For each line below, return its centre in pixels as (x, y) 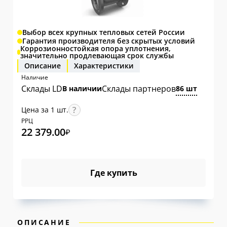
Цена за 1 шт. (45, 110)
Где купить (113, 173)
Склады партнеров (139, 89)
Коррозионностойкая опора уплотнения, (96, 48)
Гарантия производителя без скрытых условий (108, 41)
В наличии (82, 88)
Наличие (34, 77)
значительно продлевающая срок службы (97, 55)
